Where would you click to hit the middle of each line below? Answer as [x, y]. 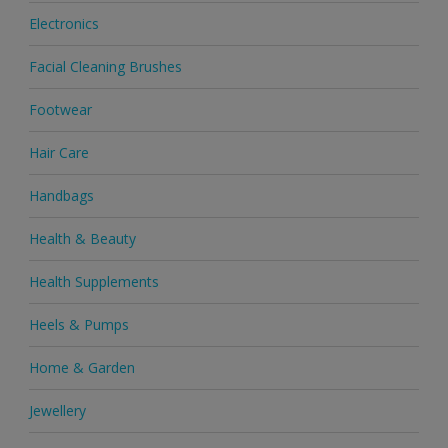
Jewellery [57, 411]
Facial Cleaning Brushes [105, 67]
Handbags [61, 196]
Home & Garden [81, 368]
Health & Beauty [82, 239]
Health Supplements [93, 282]
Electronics [63, 24]
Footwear [60, 110]
